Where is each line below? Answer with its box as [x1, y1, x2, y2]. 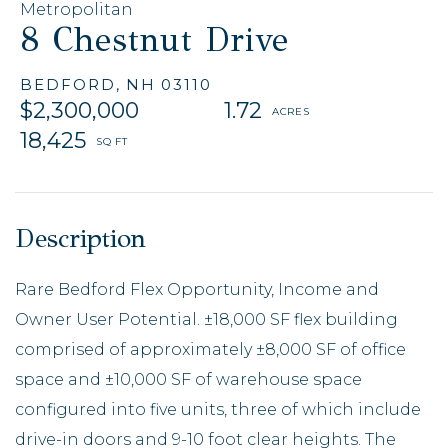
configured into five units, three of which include [15, 399, 421, 419]
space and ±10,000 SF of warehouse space [15, 369, 362, 389]
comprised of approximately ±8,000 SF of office [15, 339, 406, 359]
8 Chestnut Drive [20, 19, 289, 60]
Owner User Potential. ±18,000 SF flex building [15, 309, 398, 329]
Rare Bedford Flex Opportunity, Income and [15, 279, 379, 299]
